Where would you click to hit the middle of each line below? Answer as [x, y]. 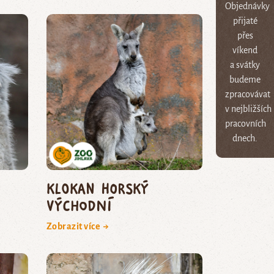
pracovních [246, 123]
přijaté [245, 20]
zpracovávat [248, 94]
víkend [245, 50]
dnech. [245, 138]
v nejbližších [248, 109]
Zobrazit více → [78, 226]
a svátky [245, 65]
